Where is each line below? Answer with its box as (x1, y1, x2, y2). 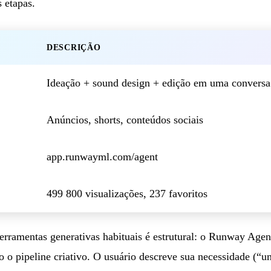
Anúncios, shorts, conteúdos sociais (47, 113, 203, 126)
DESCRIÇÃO (47, 42, 101, 52)
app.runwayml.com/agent (47, 150, 158, 163)
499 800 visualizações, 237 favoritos (47, 187, 207, 200)
